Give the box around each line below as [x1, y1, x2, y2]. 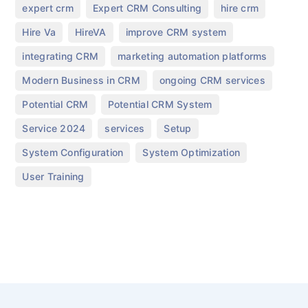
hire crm [221, 1, 259, 14]
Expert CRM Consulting [92, 1, 202, 14]
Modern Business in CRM [22, 74, 140, 86]
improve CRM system [125, 25, 227, 38]
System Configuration [22, 146, 124, 158]
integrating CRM [22, 49, 99, 62]
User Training [22, 170, 85, 182]
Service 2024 [22, 122, 86, 134]
